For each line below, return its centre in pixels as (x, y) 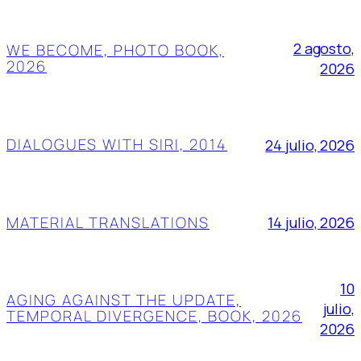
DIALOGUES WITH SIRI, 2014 (117, 144)
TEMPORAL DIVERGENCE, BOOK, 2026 (154, 316)
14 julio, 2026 (311, 222)
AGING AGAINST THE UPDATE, (124, 300)
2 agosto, (324, 48)
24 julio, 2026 (310, 144)
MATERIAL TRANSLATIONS (108, 222)
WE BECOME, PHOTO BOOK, (115, 50)
